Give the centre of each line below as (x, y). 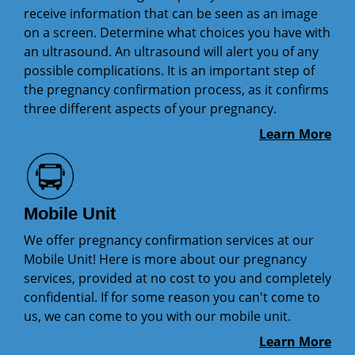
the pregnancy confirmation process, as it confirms (176, 89)
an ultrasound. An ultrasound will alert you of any (171, 51)
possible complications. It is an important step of (169, 70)
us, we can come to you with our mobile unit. (157, 317)
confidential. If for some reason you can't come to (172, 298)
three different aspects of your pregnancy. (150, 108)
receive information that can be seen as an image (171, 13)
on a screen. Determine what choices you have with (177, 32)
